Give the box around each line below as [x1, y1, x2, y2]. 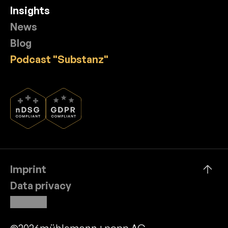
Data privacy [10, 179, 71, 192]
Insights [10, 4, 50, 17]
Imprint [10, 163, 46, 176]
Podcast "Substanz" [10, 53, 108, 66]
